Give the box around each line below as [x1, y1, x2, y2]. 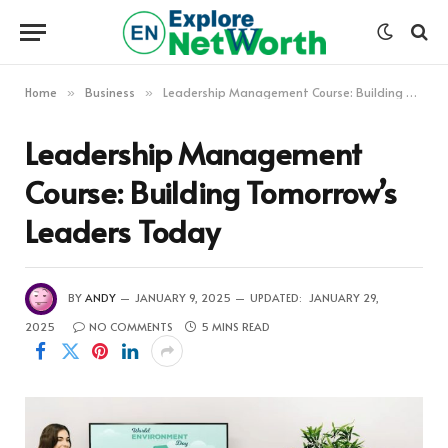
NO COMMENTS [89, 319, 173, 334]
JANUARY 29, [309, 289, 379, 305]
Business [85, 84, 135, 100]
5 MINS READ [201, 319, 270, 334]
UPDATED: [250, 289, 302, 305]
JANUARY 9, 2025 [135, 289, 231, 305]
